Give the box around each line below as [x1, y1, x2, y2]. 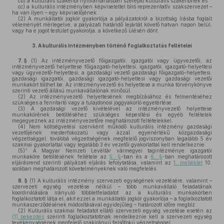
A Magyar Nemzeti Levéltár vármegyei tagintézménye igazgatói [27, 147, 212, 153]
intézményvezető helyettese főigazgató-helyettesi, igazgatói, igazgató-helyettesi [12, 63, 212, 69]
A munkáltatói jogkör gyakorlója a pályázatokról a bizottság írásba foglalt [25, 15, 212, 21]
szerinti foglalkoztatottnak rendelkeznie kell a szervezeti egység [44, 213, 212, 219]
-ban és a [120, 153, 151, 159]
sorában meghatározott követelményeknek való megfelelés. [12, 165, 157, 171]
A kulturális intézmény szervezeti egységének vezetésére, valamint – [35, 177, 212, 183]
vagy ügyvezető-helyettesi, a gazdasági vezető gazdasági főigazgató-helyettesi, [12, 69, 212, 75]
